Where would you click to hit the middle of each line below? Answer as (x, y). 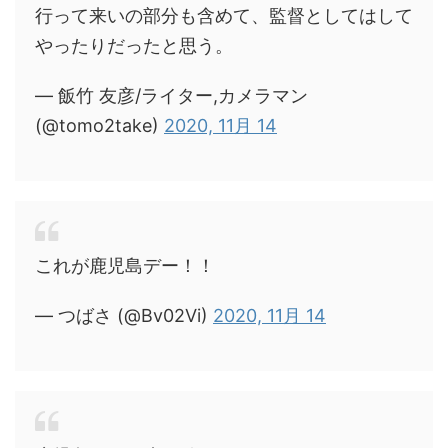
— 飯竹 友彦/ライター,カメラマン (171, 95)
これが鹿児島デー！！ (125, 265)
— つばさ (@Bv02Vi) (124, 315)
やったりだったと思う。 (134, 45)
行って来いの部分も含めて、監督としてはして (224, 15)
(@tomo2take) (99, 125)
